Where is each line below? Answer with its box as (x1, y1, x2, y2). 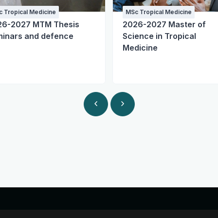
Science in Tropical (123, 31, 196, 41)
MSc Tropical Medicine (126, 8, 192, 16)
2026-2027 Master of (123, 19, 206, 30)
